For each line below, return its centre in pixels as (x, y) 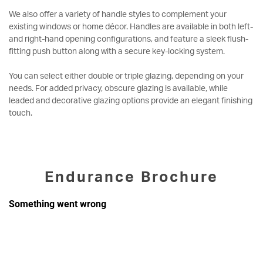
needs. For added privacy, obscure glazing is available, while (118, 88)
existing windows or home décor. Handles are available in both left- (131, 26)
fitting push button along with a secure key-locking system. (117, 51)
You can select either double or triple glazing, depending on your (126, 76)
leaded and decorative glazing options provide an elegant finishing (131, 100)
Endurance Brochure (131, 177)
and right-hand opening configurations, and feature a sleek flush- (129, 39)
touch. (21, 113)
